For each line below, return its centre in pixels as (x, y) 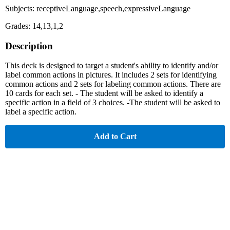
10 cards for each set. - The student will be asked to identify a (104, 93)
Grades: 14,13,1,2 (34, 26)
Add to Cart (115, 137)
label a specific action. (41, 112)
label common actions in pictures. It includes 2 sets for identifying (111, 75)
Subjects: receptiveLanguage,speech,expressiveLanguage (98, 8)
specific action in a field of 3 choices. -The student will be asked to (113, 103)
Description (29, 46)
